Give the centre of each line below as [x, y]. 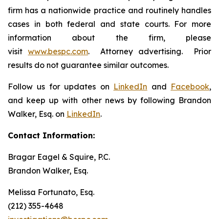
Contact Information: [51, 135]
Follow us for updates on [61, 87]
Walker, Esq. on [37, 114]
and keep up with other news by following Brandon [109, 100]
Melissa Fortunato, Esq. [51, 192]
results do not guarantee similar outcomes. [88, 65]
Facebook [190, 87]
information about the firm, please [109, 38]
